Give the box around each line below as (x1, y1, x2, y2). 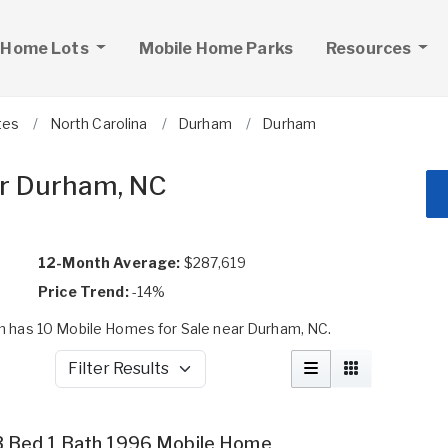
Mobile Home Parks (138, 38, 293, 58)
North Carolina (49, 115, 148, 132)
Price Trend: (38, 283, 129, 300)
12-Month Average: (38, 254, 181, 271)
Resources (325, 38, 415, 58)
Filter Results (54, 369, 145, 387)
